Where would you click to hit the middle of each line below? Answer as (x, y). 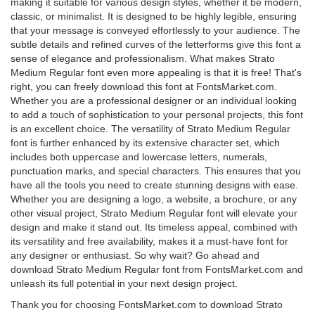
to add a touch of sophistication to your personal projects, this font (157, 115)
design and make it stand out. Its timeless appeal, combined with (154, 227)
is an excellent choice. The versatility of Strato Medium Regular (150, 129)
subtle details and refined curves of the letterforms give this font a (156, 44)
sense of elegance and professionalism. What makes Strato (143, 58)
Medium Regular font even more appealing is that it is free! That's (156, 72)
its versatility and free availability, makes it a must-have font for (149, 241)
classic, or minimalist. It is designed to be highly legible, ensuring (154, 16)
